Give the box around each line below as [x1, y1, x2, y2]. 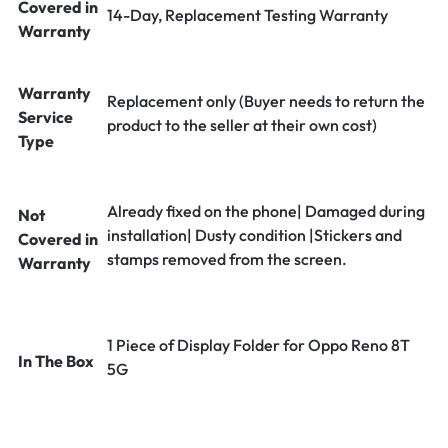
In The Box [18, 351, 94, 371]
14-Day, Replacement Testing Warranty [107, 5, 388, 25]
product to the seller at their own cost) [107, 115, 377, 135]
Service [18, 107, 73, 127]
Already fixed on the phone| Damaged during [107, 201, 425, 221]
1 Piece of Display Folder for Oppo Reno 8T [107, 335, 410, 355]
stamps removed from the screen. [107, 249, 347, 269]
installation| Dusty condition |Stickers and [107, 225, 402, 245]
